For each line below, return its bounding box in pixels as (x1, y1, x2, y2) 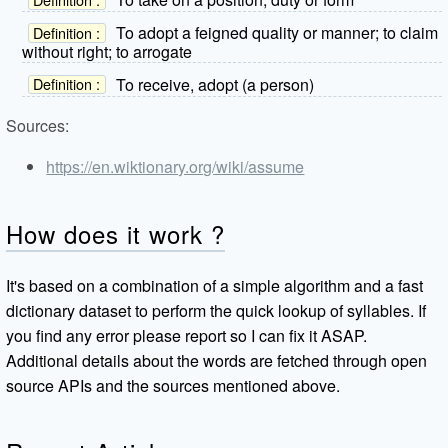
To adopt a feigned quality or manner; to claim (115, 21, 438, 45)
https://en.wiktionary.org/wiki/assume (46, 154, 305, 178)
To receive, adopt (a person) (115, 72, 314, 96)
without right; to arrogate (22, 39, 193, 63)
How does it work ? (6, 215, 225, 251)
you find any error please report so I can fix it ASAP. (6, 323, 368, 347)
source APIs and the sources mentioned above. (6, 373, 341, 397)
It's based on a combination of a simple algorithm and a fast (6, 273, 424, 297)
